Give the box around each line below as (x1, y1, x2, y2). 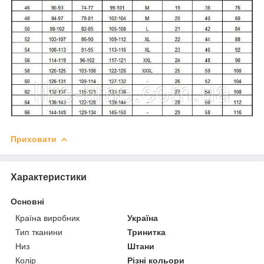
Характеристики (11, 171, 87, 182)
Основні (11, 196, 44, 206)
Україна (127, 213, 159, 223)
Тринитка (127, 227, 166, 237)
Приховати (11, 134, 57, 144)
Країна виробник (15, 213, 80, 223)
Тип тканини (15, 227, 62, 237)
